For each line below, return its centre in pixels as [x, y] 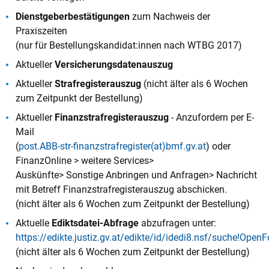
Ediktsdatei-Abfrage [95, 223]
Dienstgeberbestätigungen [74, 16]
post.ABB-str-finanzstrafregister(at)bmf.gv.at [112, 146]
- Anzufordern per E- [213, 117]
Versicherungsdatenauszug [114, 64]
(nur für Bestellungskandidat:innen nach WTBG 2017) [129, 45]
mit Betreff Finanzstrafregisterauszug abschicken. [121, 189]
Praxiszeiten [41, 31]
